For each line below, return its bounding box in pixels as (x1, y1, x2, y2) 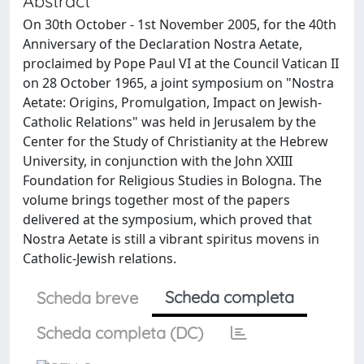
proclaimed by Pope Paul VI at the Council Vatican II (23, 54, 339, 72)
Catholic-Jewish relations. (23, 249, 176, 267)
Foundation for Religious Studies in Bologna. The (23, 171, 322, 189)
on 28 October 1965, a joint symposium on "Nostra (23, 74, 334, 92)
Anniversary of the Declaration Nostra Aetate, (23, 35, 302, 53)
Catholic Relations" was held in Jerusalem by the (23, 113, 316, 131)
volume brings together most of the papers (23, 191, 290, 209)
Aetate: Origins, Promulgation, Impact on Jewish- (23, 93, 322, 111)
